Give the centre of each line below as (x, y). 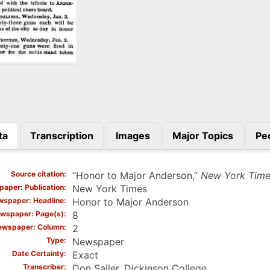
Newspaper (98, 241)
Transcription (61, 135)
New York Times (109, 188)
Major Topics (202, 135)
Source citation (37, 174)
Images (133, 135)
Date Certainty (38, 253)
